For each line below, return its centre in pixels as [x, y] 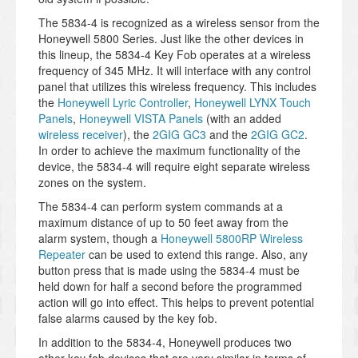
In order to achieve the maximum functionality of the [169, 150]
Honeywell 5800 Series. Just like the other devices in [171, 38]
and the [229, 134]
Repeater [62, 254]
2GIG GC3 [179, 134]
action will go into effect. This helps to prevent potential [176, 302]
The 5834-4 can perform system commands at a [161, 206]
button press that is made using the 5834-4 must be [169, 270]
